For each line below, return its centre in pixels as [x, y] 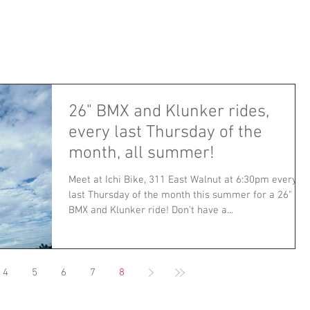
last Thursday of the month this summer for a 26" [180, 195]
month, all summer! [142, 153]
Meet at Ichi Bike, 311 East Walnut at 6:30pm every [183, 180]
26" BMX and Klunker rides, [169, 112]
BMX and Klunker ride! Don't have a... [151, 210]
